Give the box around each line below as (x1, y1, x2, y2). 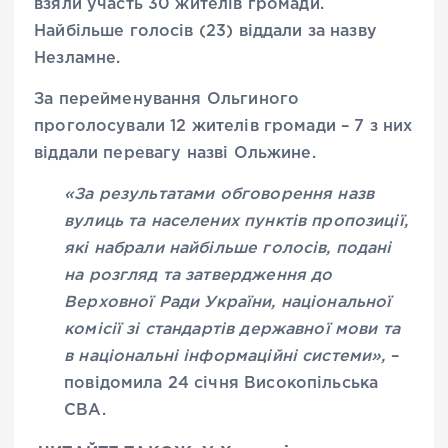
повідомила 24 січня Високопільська (64, 376, 379, 392)
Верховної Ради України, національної (64, 295, 392, 311)
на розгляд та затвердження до (64, 268, 333, 284)
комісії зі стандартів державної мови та (64, 322, 400, 338)
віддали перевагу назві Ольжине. (34, 145, 316, 161)
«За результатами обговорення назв (64, 187, 375, 203)
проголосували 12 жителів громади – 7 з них (34, 118, 413, 134)
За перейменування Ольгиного (34, 91, 300, 107)
